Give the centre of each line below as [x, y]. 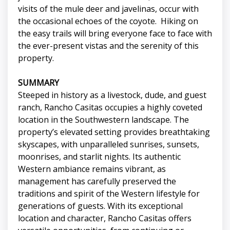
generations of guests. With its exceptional [100, 206]
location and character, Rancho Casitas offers [105, 218]
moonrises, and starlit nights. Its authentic [99, 157]
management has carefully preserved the [97, 181]
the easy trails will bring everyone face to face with [115, 34]
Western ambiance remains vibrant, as [92, 169]
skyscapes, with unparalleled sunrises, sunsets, [109, 145]
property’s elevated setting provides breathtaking [114, 132]
